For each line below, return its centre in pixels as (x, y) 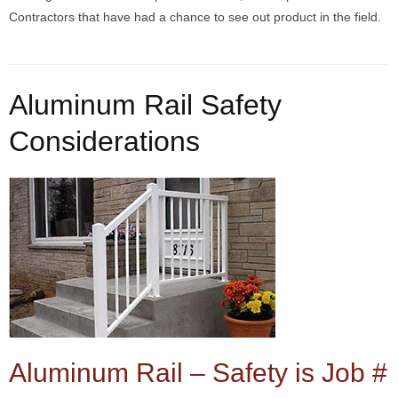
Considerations (104, 142)
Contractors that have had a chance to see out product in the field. (195, 17)
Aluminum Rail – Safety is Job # (198, 373)
